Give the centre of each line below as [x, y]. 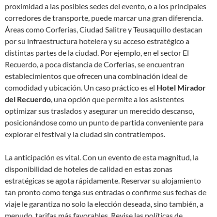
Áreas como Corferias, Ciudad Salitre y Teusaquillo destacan [104, 29]
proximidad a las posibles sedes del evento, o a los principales [106, 6]
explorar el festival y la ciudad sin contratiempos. [85, 134]
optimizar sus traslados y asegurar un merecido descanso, [100, 111]
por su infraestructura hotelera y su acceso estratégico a [97, 41]
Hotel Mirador [181, 87]
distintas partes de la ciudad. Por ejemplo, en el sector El [97, 53]
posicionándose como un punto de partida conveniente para [104, 122]
